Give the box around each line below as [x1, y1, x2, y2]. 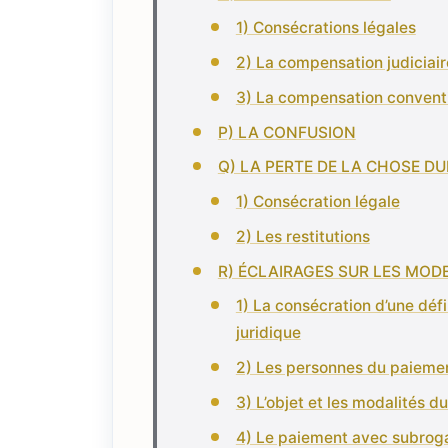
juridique [235, 323, 301, 343]
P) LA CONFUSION [217, 122, 356, 142]
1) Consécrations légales [235, 18, 416, 38]
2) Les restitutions [235, 226, 370, 246]
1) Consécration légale [235, 192, 400, 212]
